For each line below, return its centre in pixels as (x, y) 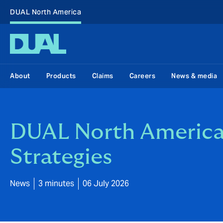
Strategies (61, 157)
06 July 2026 (106, 183)
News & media (194, 76)
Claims (103, 76)
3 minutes (56, 183)
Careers (142, 76)
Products (61, 76)
